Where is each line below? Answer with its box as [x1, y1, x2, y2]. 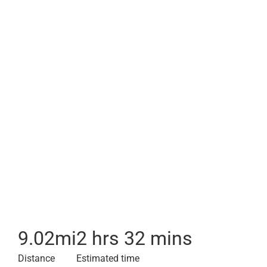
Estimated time [76, 253, 139, 264]
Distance [18, 253, 55, 264]
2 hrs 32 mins [76, 227, 193, 250]
